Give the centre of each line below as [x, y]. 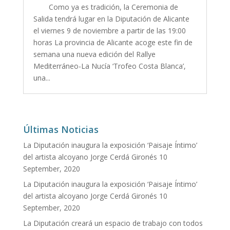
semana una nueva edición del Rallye [94, 54]
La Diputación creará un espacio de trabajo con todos [113, 223]
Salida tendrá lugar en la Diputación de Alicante [111, 18]
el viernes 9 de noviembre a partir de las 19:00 [109, 30]
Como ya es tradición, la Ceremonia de [113, 7]
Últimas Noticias [61, 129]
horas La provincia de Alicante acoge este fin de [113, 42]
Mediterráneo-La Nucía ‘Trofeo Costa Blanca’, [109, 66]
